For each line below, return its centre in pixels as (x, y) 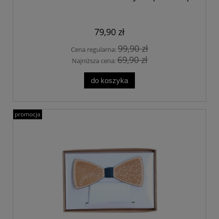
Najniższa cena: (94, 60)
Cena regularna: (94, 50)
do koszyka (109, 80)
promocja (28, 114)
